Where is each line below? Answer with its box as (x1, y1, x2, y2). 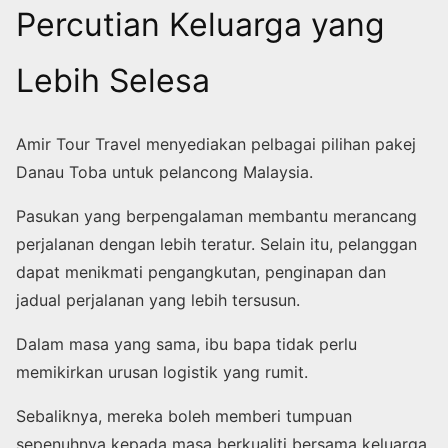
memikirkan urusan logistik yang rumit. (16, 362, 308, 383)
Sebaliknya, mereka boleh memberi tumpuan (16, 406, 352, 427)
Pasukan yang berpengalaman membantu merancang (16, 206, 417, 227)
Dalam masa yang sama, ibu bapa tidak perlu (16, 334, 357, 355)
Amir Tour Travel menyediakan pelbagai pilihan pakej (16, 134, 416, 155)
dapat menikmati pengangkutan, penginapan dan (16, 262, 386, 283)
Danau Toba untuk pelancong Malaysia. (16, 162, 313, 183)
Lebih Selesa (16, 60, 210, 100)
